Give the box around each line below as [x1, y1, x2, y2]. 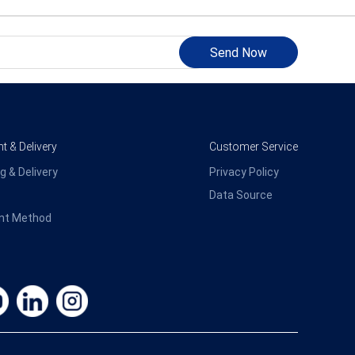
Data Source [209, 189, 273, 201]
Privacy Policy [209, 166, 279, 178]
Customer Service [209, 140, 298, 153]
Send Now [210, 45, 267, 60]
